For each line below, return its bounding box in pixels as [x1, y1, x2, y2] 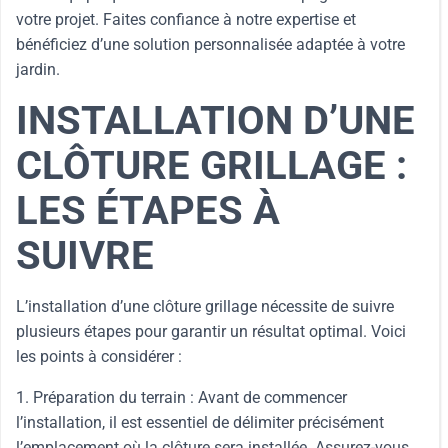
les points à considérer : [16, 347, 182, 366]
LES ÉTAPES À [16, 187, 280, 234]
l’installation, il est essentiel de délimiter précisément [16, 413, 384, 432]
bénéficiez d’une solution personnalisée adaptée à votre [16, 35, 405, 54]
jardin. [16, 60, 60, 79]
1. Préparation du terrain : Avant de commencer [16, 388, 347, 407]
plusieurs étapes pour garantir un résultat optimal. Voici [16, 322, 406, 341]
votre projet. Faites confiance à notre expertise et [16, 10, 356, 29]
